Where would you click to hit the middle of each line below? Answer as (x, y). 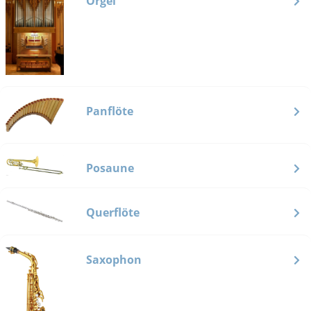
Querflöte (113, 213)
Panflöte (110, 111)
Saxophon (114, 259)
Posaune (110, 168)
